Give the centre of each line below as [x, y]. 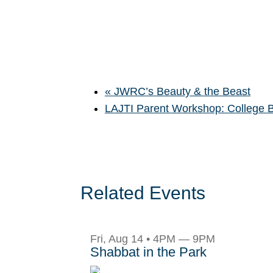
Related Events [143, 193]
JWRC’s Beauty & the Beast [181, 91]
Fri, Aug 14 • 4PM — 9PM [153, 239]
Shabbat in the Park [148, 252]
